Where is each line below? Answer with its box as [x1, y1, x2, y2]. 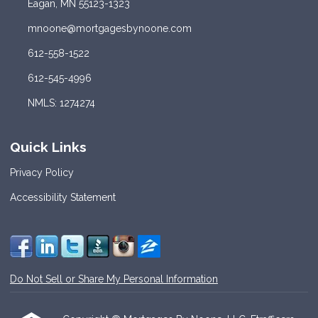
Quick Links [10, 138, 87, 155]
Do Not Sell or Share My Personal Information [10, 273, 218, 285]
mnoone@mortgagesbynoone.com [27, 22, 192, 34]
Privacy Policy [10, 167, 74, 179]
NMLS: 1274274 [27, 97, 95, 109]
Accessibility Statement [10, 192, 116, 204]
